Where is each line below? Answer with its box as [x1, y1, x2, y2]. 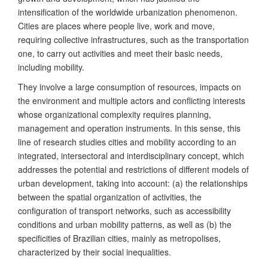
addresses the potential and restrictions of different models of [18, 163, 249, 176]
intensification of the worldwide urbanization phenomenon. [18, 6, 237, 19]
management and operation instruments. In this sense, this [18, 122, 240, 135]
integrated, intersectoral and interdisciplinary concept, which [18, 150, 244, 162]
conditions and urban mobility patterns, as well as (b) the [18, 218, 232, 231]
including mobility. [18, 61, 84, 74]
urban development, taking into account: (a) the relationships [18, 177, 248, 190]
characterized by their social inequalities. [18, 246, 171, 258]
